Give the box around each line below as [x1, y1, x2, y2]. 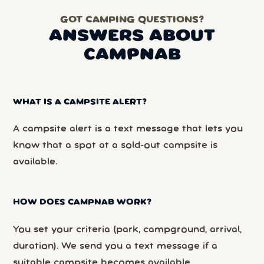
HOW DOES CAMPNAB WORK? [13, 198, 152, 206]
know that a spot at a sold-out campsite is [13, 141, 218, 150]
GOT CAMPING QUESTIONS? [60, 15, 204, 24]
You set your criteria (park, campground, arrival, [13, 225, 242, 234]
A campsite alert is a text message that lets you [13, 125, 243, 134]
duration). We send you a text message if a [13, 242, 218, 250]
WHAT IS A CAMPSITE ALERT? [13, 98, 147, 106]
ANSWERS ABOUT [49, 28, 215, 44]
